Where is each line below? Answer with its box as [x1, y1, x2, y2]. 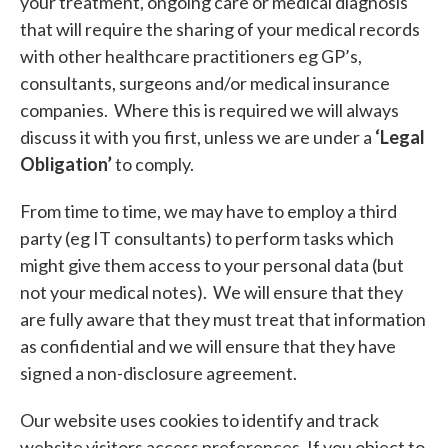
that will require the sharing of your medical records [20, 17, 420, 40]
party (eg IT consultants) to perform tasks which [20, 226, 394, 249]
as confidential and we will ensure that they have [20, 334, 396, 357]
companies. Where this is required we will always [20, 98, 399, 121]
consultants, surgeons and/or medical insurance [20, 71, 390, 94]
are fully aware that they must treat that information [20, 307, 426, 330]
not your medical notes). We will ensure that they [20, 280, 403, 303]
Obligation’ [20, 152, 112, 175]
